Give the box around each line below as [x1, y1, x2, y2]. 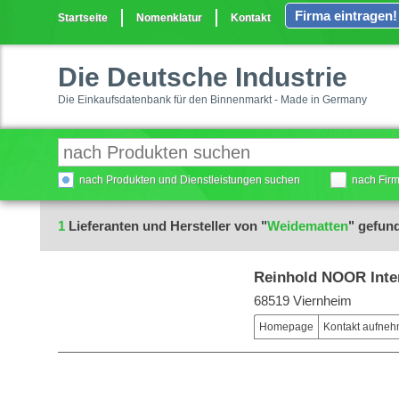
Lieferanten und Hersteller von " [65, 218, 267, 233]
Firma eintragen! [295, 8, 397, 23]
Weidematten [267, 218, 348, 233]
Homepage [259, 321, 313, 333]
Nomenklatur [136, 12, 202, 24]
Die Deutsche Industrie [58, 62, 347, 92]
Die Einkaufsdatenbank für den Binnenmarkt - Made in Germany [58, 94, 367, 106]
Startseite [58, 12, 108, 24]
